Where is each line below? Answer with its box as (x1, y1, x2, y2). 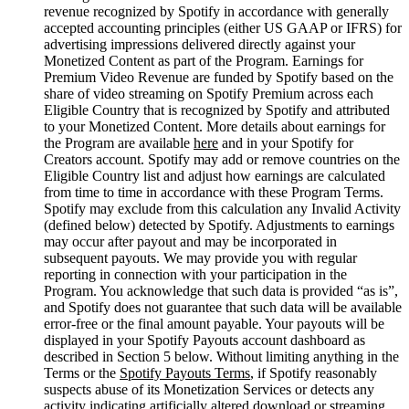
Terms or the (44, 364, 120, 381)
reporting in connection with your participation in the (44, 266, 347, 282)
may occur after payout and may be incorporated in (44, 233, 337, 249)
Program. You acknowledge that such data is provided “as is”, (44, 282, 398, 299)
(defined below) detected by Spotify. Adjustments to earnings (44, 216, 394, 233)
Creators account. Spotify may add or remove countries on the (44, 151, 400, 167)
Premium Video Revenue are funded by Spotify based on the (44, 68, 393, 85)
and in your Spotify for (218, 134, 353, 151)
